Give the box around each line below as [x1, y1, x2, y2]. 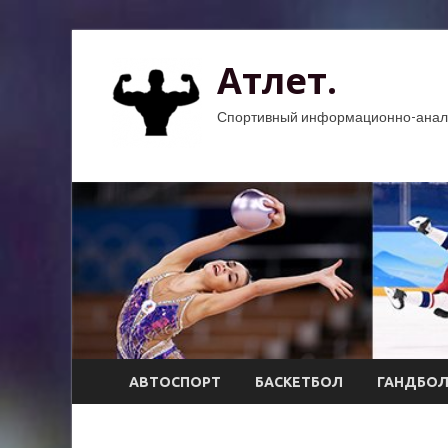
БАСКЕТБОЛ [255, 373, 343, 390]
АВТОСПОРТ [129, 373, 221, 390]
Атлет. [217, 56, 337, 105]
